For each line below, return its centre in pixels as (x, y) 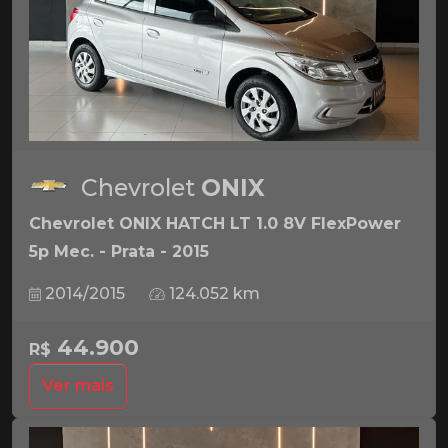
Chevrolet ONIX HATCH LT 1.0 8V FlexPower (215, 223)
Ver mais (78, 385)
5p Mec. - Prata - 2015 (119, 251)
